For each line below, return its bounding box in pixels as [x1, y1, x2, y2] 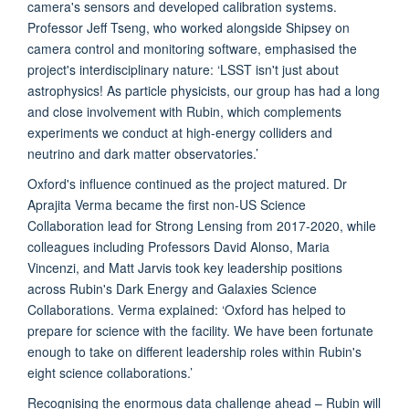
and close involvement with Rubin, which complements [27, 101, 341, 121]
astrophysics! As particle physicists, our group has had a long [27, 80, 380, 100]
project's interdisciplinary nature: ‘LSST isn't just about [27, 59, 339, 79]
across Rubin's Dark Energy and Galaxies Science [27, 278, 317, 298]
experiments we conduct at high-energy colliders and [27, 122, 332, 142]
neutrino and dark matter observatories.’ [27, 143, 258, 163]
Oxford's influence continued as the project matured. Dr [27, 173, 347, 193]
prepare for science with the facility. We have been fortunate [27, 320, 373, 340]
